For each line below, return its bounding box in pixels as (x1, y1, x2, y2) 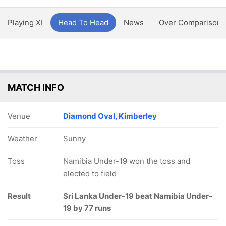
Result (8, 191, 31, 201)
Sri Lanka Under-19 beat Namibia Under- (63, 191, 212, 201)
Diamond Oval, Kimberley (63, 111, 157, 121)
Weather (8, 134, 37, 143)
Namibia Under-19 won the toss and (63, 156, 190, 166)
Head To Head (58, 18, 108, 27)
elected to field (63, 168, 117, 178)
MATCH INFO (8, 82, 64, 93)
